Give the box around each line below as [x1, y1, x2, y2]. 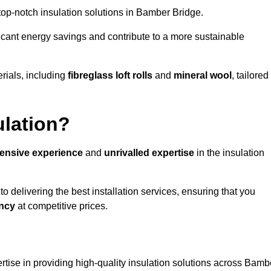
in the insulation [194, 148, 264, 158]
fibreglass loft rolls [68, 70, 152, 81]
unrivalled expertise [104, 148, 194, 158]
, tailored [232, 70, 269, 81]
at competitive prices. [15, 201, 108, 212]
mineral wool [174, 70, 232, 81]
